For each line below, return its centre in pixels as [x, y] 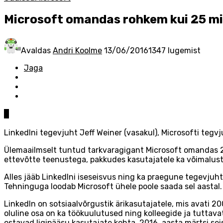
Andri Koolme [77, 50]
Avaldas [37, 50]
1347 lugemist [174, 50]
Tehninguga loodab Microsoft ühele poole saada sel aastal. [113, 186]
